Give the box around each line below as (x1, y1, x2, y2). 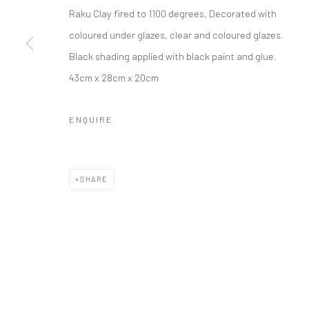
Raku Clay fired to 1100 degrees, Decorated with (69, 7, 277, 19)
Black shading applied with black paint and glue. (69, 50, 277, 62)
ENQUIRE (69, 114, 113, 125)
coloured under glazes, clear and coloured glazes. (69, 28, 283, 41)
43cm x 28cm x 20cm (69, 71, 159, 83)
